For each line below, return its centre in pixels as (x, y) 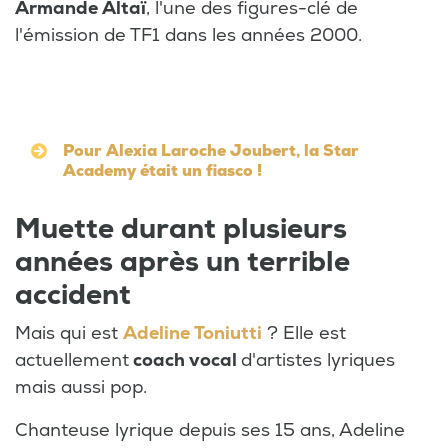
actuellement (72, 360)
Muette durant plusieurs (181, 229)
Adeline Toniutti (192, 333)
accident (73, 295)
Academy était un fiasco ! (162, 170)
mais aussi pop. (83, 387)
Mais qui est (69, 333)
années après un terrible (182, 262)
